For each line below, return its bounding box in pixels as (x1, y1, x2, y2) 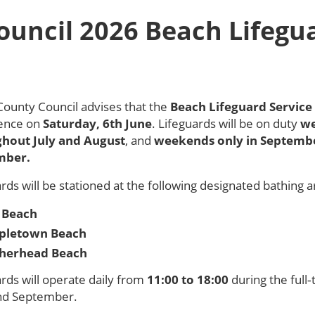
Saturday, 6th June (43, 115, 153, 131)
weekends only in (154, 132, 261, 148)
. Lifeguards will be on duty (152, 115, 301, 131)
